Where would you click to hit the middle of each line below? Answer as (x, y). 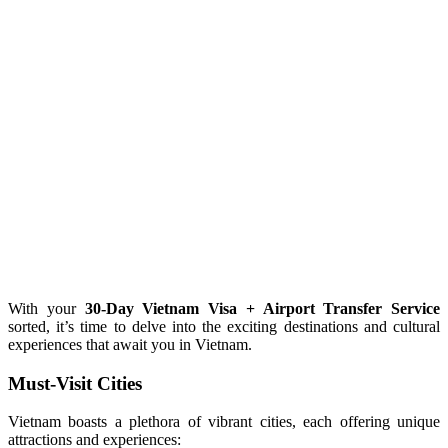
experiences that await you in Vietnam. (130, 344)
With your (46, 308)
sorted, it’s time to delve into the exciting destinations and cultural (224, 326)
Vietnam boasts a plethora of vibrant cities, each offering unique (224, 422)
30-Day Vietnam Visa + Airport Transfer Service (262, 308)
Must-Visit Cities (75, 383)
